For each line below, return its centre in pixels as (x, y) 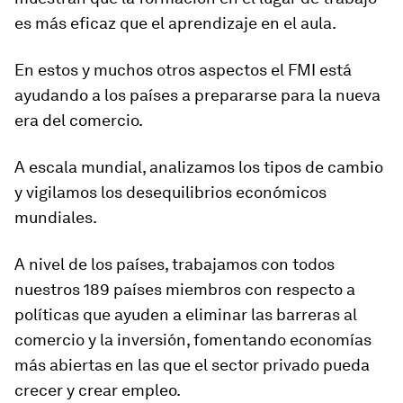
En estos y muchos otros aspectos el (151, 69)
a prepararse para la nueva (281, 94)
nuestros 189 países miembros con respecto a (185, 289)
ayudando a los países (98, 94)
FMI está (320, 69)
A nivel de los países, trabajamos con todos (175, 264)
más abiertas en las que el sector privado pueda (192, 364)
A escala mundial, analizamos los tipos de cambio (199, 166)
